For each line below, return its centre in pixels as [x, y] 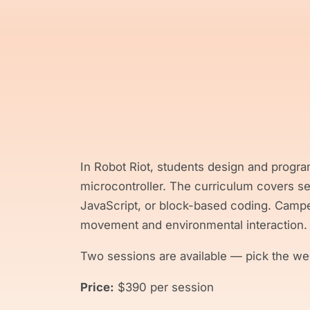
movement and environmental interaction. [194, 225]
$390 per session [164, 287]
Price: [97, 287]
